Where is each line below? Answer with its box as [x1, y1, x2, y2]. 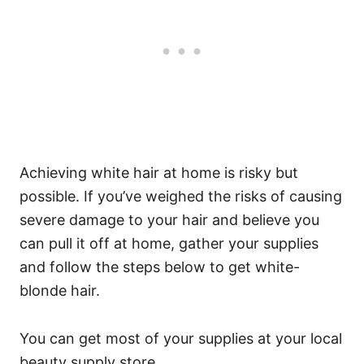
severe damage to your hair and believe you [19, 211, 319, 229]
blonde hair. [19, 282, 100, 300]
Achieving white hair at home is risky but [19, 164, 298, 182]
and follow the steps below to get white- [19, 258, 300, 276]
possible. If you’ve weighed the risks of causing [19, 188, 342, 206]
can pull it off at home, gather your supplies [19, 235, 318, 253]
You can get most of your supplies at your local [19, 330, 342, 348]
